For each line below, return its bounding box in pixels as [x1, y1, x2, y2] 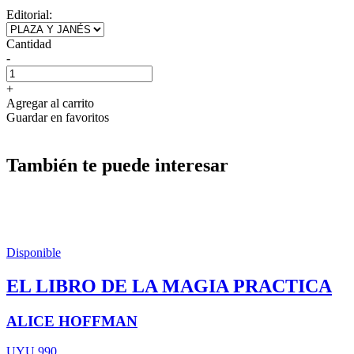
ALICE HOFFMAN [6, 312, 137, 330]
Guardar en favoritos [6, 110, 109, 124]
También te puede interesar [6, 154, 228, 175]
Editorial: [6, 7, 52, 21]
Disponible [6, 245, 61, 259]
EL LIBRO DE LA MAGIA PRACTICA [6, 275, 332, 296]
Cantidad [6, 36, 51, 51]
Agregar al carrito [6, 96, 94, 110]
